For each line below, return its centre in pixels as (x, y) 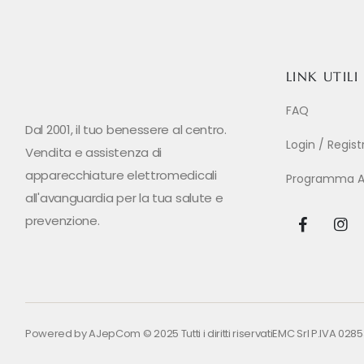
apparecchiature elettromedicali (121, 175)
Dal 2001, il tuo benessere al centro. (126, 130)
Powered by (57, 334)
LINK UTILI (322, 77)
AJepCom (115, 334)
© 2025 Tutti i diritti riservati (207, 334)
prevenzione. (63, 221)
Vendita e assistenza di (94, 153)
